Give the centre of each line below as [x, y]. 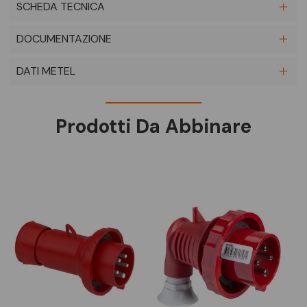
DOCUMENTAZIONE [64, 39]
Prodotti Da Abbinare [153, 127]
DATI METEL [46, 71]
